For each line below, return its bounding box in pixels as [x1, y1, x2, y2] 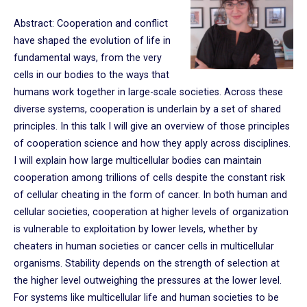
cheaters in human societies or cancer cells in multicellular [14, 241, 274, 253]
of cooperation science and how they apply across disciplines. [14, 138, 291, 150]
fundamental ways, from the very [14, 52, 162, 64]
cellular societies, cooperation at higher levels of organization [14, 206, 288, 219]
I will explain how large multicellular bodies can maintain [14, 155, 262, 167]
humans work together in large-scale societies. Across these [14, 86, 283, 99]
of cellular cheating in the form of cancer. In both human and [14, 189, 287, 201]
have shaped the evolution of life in [14, 35, 171, 47]
